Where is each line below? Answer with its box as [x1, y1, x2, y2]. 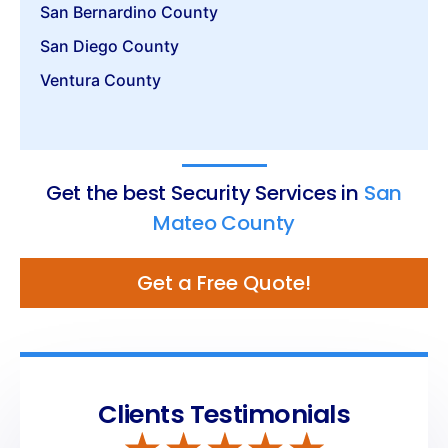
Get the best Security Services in [45, 178, 360, 207]
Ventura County [40, 69, 161, 90]
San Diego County [40, 35, 179, 56]
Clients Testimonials [97, 395, 351, 432]
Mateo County [152, 208, 296, 237]
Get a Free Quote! [137, 268, 311, 297]
